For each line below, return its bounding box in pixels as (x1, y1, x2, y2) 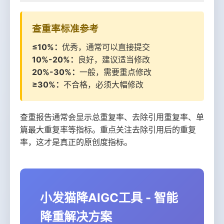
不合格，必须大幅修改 (63, 79, 143, 89)
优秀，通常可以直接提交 (62, 42, 150, 52)
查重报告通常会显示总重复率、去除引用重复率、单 (20, 112, 204, 122)
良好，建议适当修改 (78, 54, 150, 64)
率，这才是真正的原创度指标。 (20, 137, 132, 147)
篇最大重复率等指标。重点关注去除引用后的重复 (20, 124, 196, 134)
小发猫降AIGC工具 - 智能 (40, 190, 178, 205)
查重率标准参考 (32, 23, 98, 34)
